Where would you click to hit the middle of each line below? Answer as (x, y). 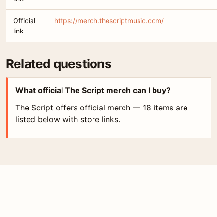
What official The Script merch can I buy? (93, 90)
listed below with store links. (68, 119)
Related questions (59, 64)
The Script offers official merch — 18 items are (101, 108)
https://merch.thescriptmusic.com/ (109, 21)
